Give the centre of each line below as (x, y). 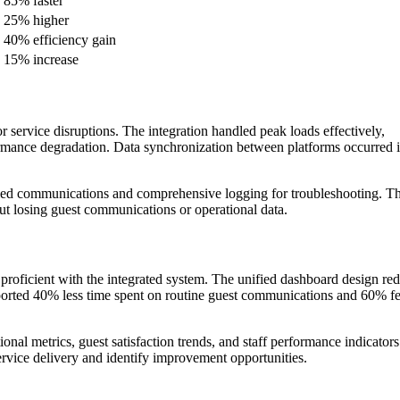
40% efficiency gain (60, 39)
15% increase (41, 59)
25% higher (36, 20)
